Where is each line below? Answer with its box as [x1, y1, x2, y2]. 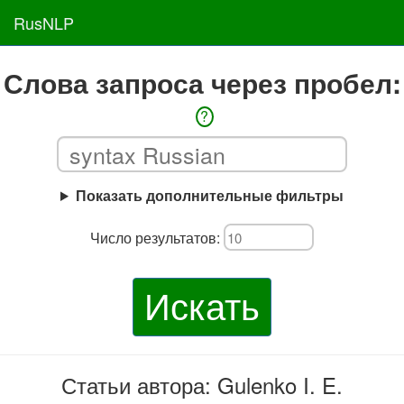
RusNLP [14, 11, 74, 34]
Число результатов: [90, 226, 224, 248]
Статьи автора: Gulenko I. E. [61, 369, 343, 400]
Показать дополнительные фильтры [75, 185, 344, 206]
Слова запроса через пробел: [3, 63, 401, 102]
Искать [144, 279, 260, 330]
